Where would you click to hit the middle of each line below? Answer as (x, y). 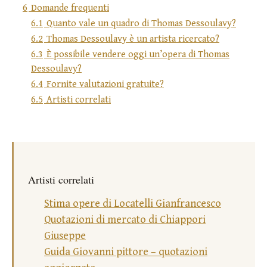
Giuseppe (65, 236)
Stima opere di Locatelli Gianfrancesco (133, 204)
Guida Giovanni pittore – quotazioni (126, 252)
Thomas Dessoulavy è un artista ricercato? (133, 39)
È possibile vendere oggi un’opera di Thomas (138, 55)
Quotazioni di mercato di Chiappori (125, 220)
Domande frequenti (70, 8)
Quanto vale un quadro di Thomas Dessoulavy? (141, 24)
